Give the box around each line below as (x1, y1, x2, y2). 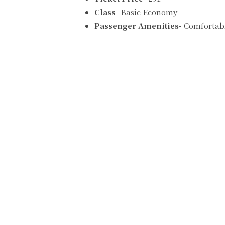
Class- (94, 7, 119, 18)
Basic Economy (119, 7, 177, 18)
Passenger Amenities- (94, 20, 182, 31)
